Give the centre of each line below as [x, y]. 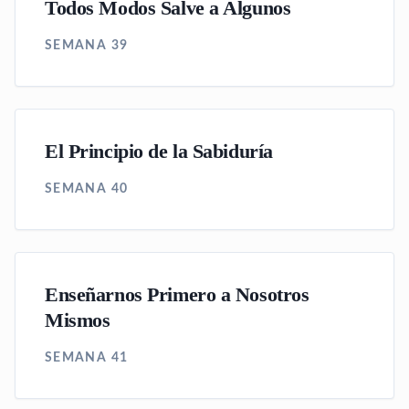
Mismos [78, 320]
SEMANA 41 [87, 358]
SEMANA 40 [87, 189]
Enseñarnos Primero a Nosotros [177, 295]
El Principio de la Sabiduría [159, 152]
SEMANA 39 [87, 46]
